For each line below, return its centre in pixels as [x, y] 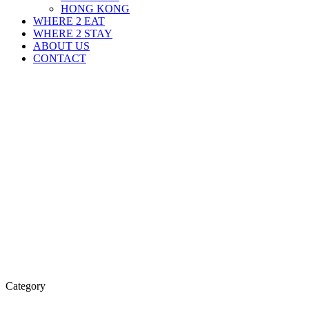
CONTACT [60, 58]
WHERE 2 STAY [73, 33]
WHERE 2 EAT [69, 21]
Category [26, 286]
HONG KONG [95, 9]
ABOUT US [61, 46]
